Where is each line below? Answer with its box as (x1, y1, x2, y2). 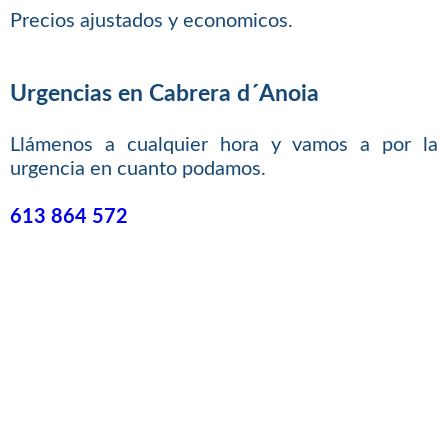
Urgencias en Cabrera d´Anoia (9, 82, 319, 107)
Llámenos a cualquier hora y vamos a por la (9, 134, 439, 155)
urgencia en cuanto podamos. (9, 158, 266, 179)
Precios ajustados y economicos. (9, 10, 293, 31)
